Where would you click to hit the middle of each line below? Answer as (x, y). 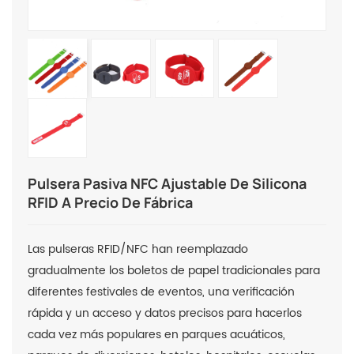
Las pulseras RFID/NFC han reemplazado (138, 249)
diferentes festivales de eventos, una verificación (161, 292)
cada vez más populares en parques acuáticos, (156, 334)
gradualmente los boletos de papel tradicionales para (174, 270)
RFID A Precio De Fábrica (110, 202)
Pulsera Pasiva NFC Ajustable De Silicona (167, 183)
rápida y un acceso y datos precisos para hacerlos (165, 313)
